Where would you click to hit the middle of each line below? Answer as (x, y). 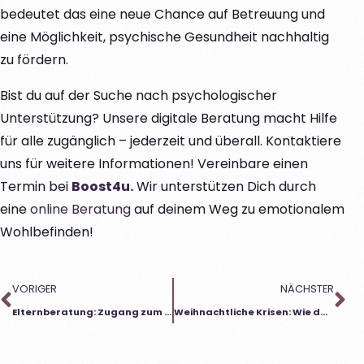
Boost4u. (102, 186)
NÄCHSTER (307, 288)
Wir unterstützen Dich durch (225, 186)
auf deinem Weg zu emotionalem (238, 209)
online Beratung (79, 209)
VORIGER (35, 288)
